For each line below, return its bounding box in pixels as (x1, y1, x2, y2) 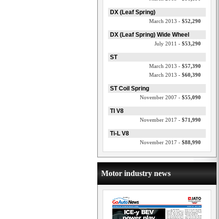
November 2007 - (140, 94, 182, 100)
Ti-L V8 (110, 130, 129, 137)
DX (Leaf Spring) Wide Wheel (110, 31, 189, 38)
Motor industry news (101, 169, 171, 177)
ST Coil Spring (110, 85, 149, 92)
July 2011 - (154, 41, 182, 46)
